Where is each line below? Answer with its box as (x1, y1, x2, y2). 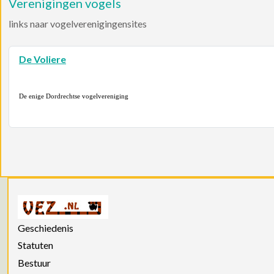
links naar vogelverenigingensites (9, 17, 147, 29)
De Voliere (19, 53, 66, 65)
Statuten (18, 239, 53, 251)
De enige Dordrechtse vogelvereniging (19, 92, 128, 100)
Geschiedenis (18, 222, 73, 234)
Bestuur (18, 256, 51, 268)
